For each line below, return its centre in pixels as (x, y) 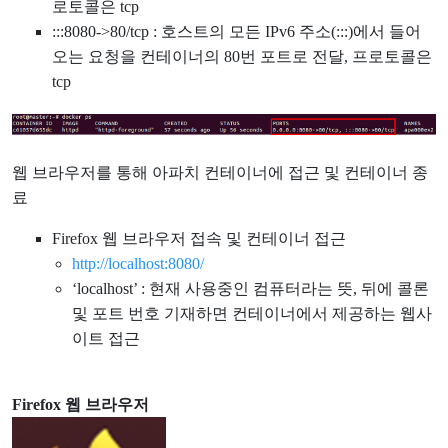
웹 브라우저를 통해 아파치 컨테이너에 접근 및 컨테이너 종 (220, 173)
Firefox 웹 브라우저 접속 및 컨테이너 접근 (199, 239)
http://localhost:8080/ (138, 264)
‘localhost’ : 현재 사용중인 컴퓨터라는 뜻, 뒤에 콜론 (250, 289)
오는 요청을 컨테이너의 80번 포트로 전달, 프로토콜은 (242, 57)
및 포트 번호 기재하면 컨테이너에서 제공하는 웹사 (252, 314)
